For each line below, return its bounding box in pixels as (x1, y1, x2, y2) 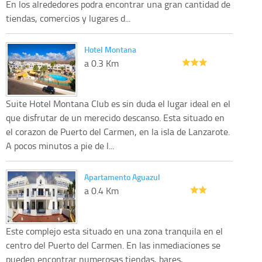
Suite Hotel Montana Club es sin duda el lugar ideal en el (6, 96, 230, 110)
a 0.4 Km (84, 184, 119, 197)
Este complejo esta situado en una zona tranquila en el (6, 224, 223, 237)
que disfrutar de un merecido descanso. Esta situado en (6, 111, 225, 124)
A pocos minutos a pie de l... (6, 139, 114, 152)
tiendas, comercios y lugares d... (6, 11, 130, 25)
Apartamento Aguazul (84, 171, 160, 182)
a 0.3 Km (84, 56, 119, 70)
